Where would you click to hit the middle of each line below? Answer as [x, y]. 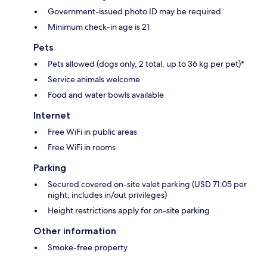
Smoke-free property [88, 248]
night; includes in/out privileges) [107, 195]
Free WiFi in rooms [82, 148]
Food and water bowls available [106, 95]
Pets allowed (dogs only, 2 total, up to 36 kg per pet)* [146, 64]
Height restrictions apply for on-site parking [129, 211]
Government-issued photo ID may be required [134, 12]
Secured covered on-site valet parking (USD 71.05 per [147, 184]
